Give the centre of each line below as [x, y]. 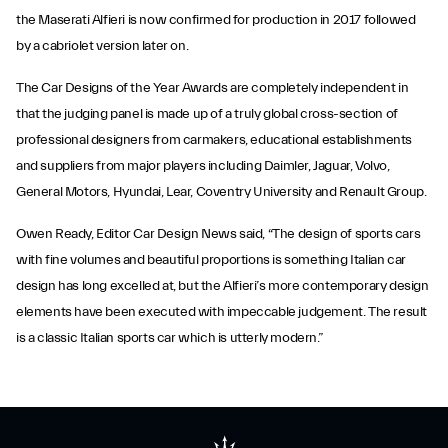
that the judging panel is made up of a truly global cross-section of [207, 113]
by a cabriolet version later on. [102, 45]
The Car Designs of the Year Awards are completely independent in [212, 87]
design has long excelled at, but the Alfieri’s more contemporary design [222, 285]
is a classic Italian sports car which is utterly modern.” [169, 337]
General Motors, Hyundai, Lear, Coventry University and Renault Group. [221, 191]
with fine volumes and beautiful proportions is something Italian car [211, 259]
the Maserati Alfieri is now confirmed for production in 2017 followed [216, 19]
